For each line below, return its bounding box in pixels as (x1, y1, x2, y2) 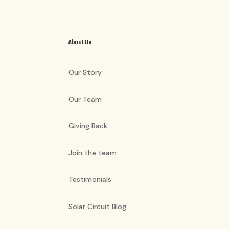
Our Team (68, 94, 102, 104)
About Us (68, 37, 92, 48)
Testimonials (68, 175, 112, 185)
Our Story (68, 67, 102, 77)
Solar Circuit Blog (68, 202, 127, 212)
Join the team (68, 148, 117, 157)
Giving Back (68, 121, 108, 131)
